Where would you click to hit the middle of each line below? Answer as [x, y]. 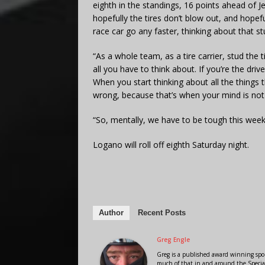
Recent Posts [162, 212]
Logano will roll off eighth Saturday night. [171, 144]
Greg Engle [173, 239]
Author [111, 212]
